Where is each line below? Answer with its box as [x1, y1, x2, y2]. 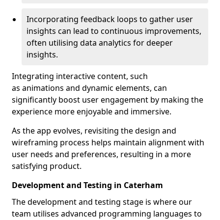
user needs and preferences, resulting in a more [12, 149, 191, 160]
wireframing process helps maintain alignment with [12, 137, 204, 148]
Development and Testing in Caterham [12, 180, 163, 191]
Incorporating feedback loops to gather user [27, 14, 193, 25]
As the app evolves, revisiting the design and [12, 125, 176, 136]
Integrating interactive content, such [12, 71, 148, 82]
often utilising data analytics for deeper [27, 37, 173, 48]
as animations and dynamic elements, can [12, 82, 167, 93]
